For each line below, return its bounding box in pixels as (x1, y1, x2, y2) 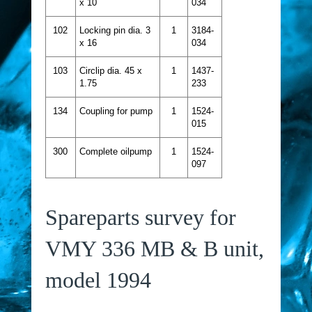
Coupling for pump (79, 105, 153, 116)
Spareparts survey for (45, 204, 236, 230)
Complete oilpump (79, 146, 152, 157)
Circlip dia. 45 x (79, 65, 142, 76)
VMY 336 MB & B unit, (45, 235, 264, 261)
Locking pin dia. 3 (79, 24, 150, 36)
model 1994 (45, 267, 151, 292)
